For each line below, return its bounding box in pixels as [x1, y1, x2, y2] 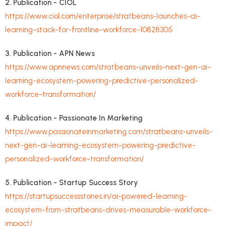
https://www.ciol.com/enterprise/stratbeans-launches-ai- [5, 11, 200, 21]
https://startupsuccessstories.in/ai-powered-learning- [5, 191, 187, 201]
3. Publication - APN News [5, 48, 95, 58]
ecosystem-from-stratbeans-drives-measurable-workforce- [5, 205, 211, 214]
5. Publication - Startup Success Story [5, 178, 138, 187]
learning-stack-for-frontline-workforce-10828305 [5, 25, 173, 34]
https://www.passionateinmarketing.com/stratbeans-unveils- [5, 127, 212, 136]
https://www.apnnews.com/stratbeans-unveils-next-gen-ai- [5, 62, 211, 72]
